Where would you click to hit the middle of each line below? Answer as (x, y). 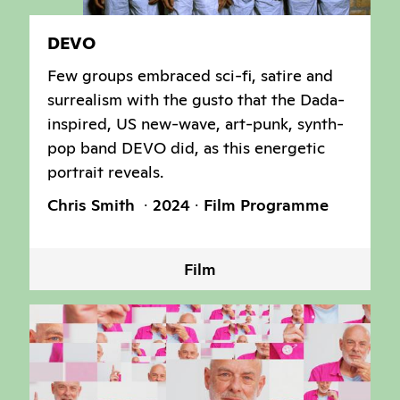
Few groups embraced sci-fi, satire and (190, 76)
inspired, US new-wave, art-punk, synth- (196, 124)
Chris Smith (93, 205)
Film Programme (266, 205)
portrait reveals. (105, 172)
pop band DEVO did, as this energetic (186, 148)
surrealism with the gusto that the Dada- (196, 100)
